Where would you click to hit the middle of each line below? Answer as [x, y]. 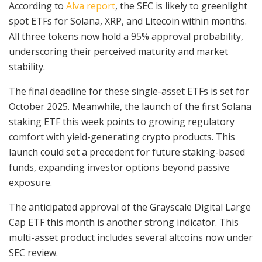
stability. [28, 67]
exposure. [30, 183]
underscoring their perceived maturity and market [118, 52]
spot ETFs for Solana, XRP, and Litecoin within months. [128, 21]
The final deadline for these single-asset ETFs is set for [129, 92]
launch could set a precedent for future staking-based [127, 152]
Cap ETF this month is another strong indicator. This [124, 223]
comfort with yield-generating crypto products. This [122, 137]
